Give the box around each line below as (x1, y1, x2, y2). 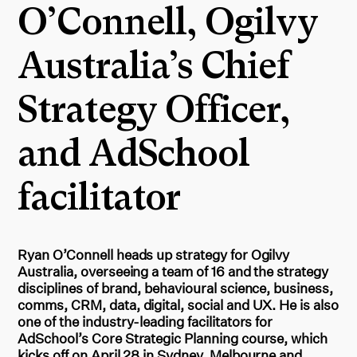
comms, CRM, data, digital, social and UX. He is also (18, 296, 339, 313)
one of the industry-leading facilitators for (18, 312, 273, 330)
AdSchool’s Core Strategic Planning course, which (18, 329, 328, 347)
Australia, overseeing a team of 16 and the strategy (18, 262, 328, 280)
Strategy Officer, (18, 88, 290, 131)
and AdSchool (18, 132, 249, 175)
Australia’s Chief (18, 45, 289, 87)
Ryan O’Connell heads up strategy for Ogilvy (18, 245, 290, 263)
